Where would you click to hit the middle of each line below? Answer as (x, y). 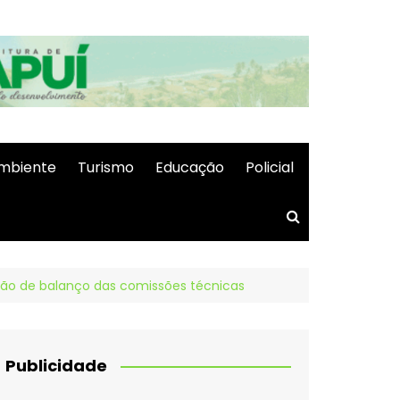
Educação (190, 167)
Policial (270, 167)
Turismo (106, 167)
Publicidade (56, 366)
